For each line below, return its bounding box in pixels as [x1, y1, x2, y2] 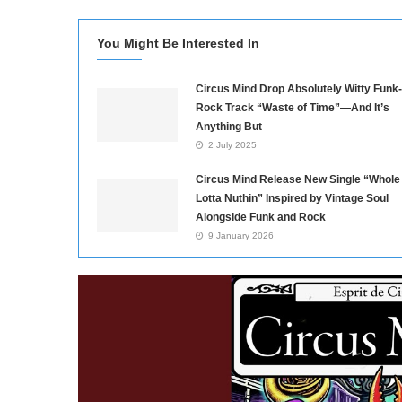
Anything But [196, 120, 262, 134]
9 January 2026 [208, 231, 274, 241]
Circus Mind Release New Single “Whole [196, 173, 400, 187]
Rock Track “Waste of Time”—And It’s [196, 101, 389, 115]
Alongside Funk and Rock [196, 211, 326, 224]
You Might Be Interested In [97, 36, 259, 51]
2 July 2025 [208, 140, 257, 151]
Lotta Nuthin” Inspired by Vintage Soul [196, 192, 389, 205]
